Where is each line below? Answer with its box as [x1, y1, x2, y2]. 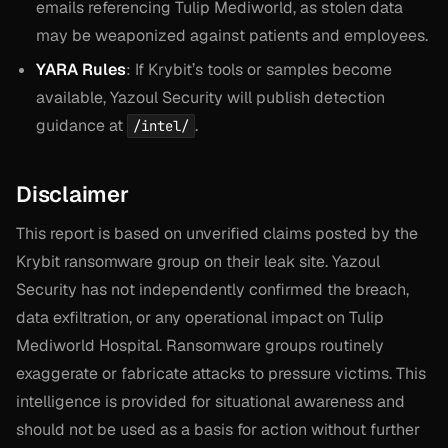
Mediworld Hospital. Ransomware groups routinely [16, 334, 384, 356]
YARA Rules [36, 58, 126, 80]
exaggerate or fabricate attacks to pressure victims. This [16, 362, 426, 384]
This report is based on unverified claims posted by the [16, 222, 418, 244]
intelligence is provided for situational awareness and [16, 390, 405, 412]
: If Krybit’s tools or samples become [126, 58, 392, 80]
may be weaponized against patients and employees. [36, 24, 428, 46]
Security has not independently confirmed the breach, [16, 278, 409, 300]
